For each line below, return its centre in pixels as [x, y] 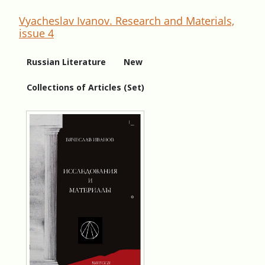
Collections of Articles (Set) [85, 87]
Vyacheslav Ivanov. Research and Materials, [127, 20]
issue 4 [36, 33]
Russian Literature [66, 62]
